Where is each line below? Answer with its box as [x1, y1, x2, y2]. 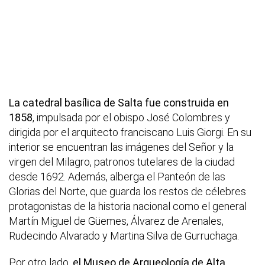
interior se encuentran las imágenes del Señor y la [9, 141, 234, 154]
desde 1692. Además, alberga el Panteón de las [9, 170, 225, 183]
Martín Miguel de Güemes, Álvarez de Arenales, [9, 215, 224, 228]
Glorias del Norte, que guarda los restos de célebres [9, 185, 246, 198]
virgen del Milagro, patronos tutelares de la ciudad [9, 156, 235, 169]
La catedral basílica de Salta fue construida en [9, 96, 229, 109]
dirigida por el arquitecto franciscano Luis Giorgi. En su [9, 126, 251, 139]
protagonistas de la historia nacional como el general [9, 200, 247, 213]
